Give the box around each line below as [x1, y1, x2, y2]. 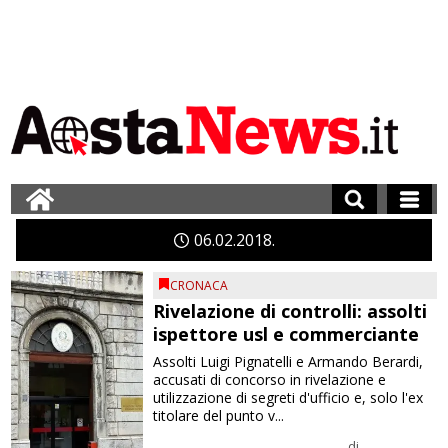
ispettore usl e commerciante [153, 322, 420, 346]
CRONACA [170, 277, 229, 294]
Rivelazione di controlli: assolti [153, 299, 428, 323]
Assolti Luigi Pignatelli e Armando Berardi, [153, 352, 424, 371]
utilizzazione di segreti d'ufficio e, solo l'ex [153, 388, 424, 407]
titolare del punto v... [153, 406, 285, 425]
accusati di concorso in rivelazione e [153, 370, 387, 389]
